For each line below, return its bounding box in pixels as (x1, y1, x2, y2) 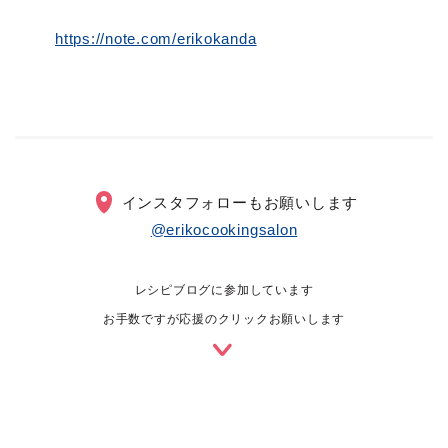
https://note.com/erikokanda (55, 29, 257, 47)
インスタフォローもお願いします (121, 193, 359, 211)
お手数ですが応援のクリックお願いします (102, 311, 346, 326)
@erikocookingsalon (150, 220, 298, 238)
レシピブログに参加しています (134, 282, 314, 297)
